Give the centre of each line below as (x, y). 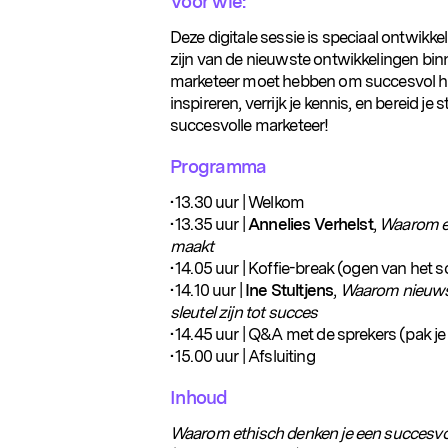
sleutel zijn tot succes (243, 311)
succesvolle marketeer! (249, 124)
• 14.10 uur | (207, 289)
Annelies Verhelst (310, 223)
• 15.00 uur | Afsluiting (242, 355)
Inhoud (198, 398)
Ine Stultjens (289, 289)
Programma (218, 166)
